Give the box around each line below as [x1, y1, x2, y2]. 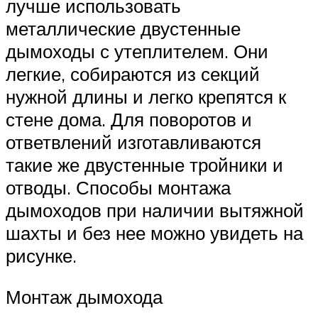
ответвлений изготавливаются [6, 131, 261, 153]
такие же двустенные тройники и [6, 153, 283, 176]
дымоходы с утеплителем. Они [6, 40, 268, 62]
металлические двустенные [6, 17, 241, 40]
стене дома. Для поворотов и [6, 108, 252, 131]
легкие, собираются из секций [6, 62, 260, 85]
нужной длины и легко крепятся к [6, 85, 286, 108]
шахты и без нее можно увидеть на [6, 221, 303, 244]
